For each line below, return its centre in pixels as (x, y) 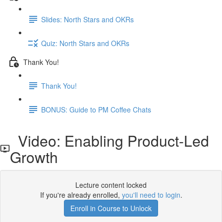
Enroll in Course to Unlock (111, 208)
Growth (34, 157)
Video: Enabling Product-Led (110, 140)
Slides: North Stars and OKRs (87, 19)
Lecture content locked (111, 185)
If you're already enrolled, (81, 195)
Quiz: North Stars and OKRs (85, 43)
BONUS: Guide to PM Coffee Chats (96, 109)
